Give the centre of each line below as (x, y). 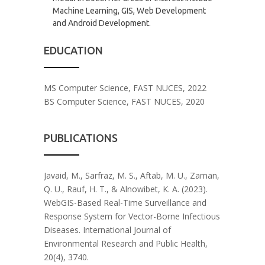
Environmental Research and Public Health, (126, 244)
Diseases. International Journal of (107, 230)
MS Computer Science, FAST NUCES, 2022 (125, 88)
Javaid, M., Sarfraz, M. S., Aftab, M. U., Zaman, (132, 176)
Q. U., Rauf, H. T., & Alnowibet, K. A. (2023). (126, 189)
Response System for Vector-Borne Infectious (132, 216)
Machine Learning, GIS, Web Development (129, 11)
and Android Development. (102, 23)
